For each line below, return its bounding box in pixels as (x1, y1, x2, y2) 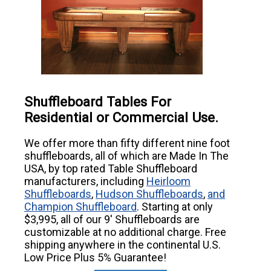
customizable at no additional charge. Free (24, 225, 226, 238)
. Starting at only (137, 200, 213, 213)
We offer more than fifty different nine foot (24, 136, 230, 149)
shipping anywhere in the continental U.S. (24, 238, 221, 251)
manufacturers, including (24, 174, 144, 188)
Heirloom (146, 174, 191, 188)
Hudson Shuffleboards (96, 187, 203, 200)
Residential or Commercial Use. (24, 109, 218, 125)
